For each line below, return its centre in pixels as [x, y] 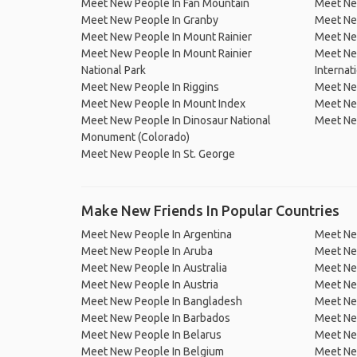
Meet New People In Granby [150, 20]
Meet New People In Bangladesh [162, 301]
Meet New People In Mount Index [163, 104]
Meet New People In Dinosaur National [176, 120]
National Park [114, 70]
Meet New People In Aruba [147, 251]
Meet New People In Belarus [151, 335]
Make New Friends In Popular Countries [210, 210]
